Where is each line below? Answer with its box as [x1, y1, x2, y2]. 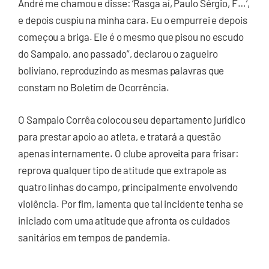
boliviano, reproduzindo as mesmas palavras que [18, 64, 225, 77]
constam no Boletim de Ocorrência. [18, 81, 169, 94]
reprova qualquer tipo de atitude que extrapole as [18, 163, 227, 176]
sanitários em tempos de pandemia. [18, 231, 171, 243]
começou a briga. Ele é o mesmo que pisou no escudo [18, 31, 244, 43]
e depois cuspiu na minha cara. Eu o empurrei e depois [18, 14, 247, 26]
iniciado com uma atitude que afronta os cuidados [18, 214, 231, 226]
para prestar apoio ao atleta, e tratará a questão [18, 130, 222, 142]
